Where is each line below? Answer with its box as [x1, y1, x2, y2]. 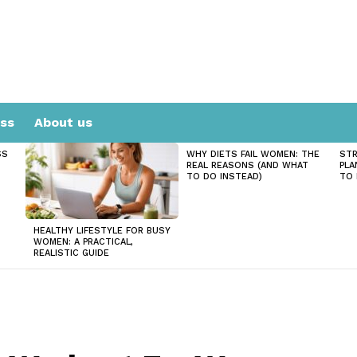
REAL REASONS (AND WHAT [186, 160, 308, 171]
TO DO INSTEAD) [186, 171, 262, 182]
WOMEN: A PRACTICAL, [33, 237, 133, 248]
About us [34, 115, 92, 131]
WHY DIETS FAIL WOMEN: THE [186, 149, 320, 160]
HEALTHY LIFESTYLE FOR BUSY [33, 226, 171, 237]
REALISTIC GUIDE [33, 248, 109, 259]
